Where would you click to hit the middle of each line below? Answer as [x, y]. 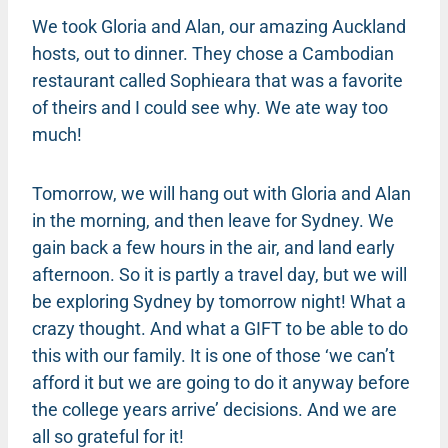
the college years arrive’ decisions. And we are [214, 409]
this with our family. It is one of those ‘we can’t [213, 355]
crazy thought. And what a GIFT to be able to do [220, 328]
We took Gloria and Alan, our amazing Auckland [219, 26]
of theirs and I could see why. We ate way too [210, 107]
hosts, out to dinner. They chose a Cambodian [213, 53]
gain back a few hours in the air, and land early [213, 247]
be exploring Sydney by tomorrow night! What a [219, 301]
